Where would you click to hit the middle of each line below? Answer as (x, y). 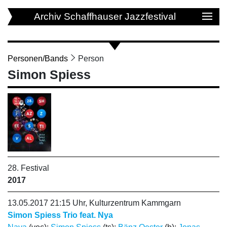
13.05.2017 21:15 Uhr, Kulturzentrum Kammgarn (94, 203)
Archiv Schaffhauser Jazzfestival (105, 16)
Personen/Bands (38, 59)
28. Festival (28, 168)
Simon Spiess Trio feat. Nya (60, 215)
